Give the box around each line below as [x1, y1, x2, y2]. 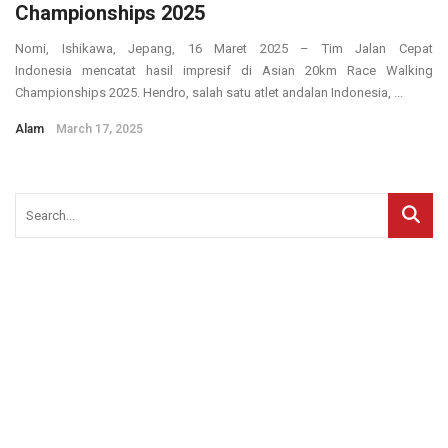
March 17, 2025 [56, 122, 143, 137]
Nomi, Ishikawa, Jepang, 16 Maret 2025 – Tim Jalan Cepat [15, 41, 433, 57]
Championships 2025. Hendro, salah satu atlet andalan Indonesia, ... [15, 85, 403, 101]
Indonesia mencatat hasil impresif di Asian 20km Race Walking [15, 63, 433, 79]
